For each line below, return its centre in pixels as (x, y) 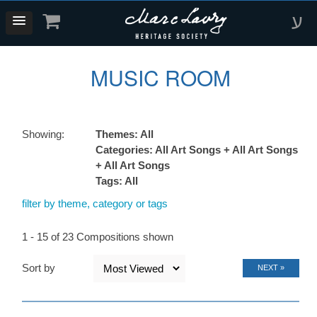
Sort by (39, 268)
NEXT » (271, 268)
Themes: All (125, 134)
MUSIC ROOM (161, 77)
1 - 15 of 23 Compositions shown (98, 237)
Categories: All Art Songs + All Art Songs (197, 150)
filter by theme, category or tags (95, 203)
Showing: (43, 134)
